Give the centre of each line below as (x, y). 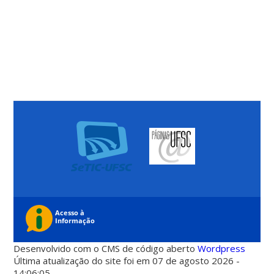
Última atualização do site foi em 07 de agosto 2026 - (127, 261)
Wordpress (222, 249)
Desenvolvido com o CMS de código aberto (106, 249)
